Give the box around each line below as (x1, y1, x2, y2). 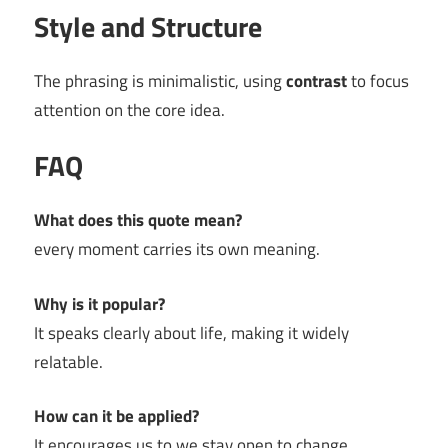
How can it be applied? (34, 403, 199, 429)
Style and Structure (34, 5, 262, 48)
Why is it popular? (34, 290, 165, 317)
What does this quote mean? (34, 207, 242, 233)
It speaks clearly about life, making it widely (34, 319, 349, 346)
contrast (286, 68, 347, 94)
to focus (347, 68, 409, 94)
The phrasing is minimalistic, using (34, 68, 286, 94)
